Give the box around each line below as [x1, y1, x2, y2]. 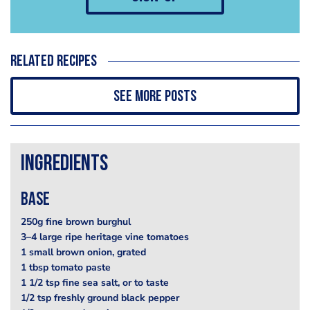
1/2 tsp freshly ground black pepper [21, 291, 179, 305]
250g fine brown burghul [21, 215, 131, 229]
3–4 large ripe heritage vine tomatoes [21, 230, 189, 244]
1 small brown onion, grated [21, 246, 146, 259]
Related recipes [10, 54, 97, 71]
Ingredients [21, 154, 108, 176]
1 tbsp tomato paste [21, 261, 111, 275]
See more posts [113, 89, 197, 105]
